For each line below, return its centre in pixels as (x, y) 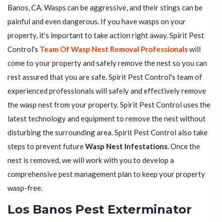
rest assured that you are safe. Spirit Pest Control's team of (105, 77)
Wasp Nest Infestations (126, 146)
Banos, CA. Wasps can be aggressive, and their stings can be (105, 8)
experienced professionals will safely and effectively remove (107, 91)
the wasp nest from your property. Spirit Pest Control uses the (109, 105)
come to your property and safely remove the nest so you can (107, 63)
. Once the (184, 146)
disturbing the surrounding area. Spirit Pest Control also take (108, 133)
